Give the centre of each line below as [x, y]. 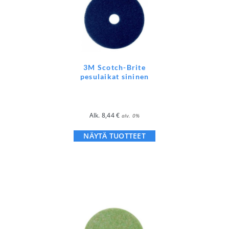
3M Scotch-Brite [114, 67]
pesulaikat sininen [114, 76]
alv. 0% [131, 115]
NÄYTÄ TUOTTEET [114, 135]
